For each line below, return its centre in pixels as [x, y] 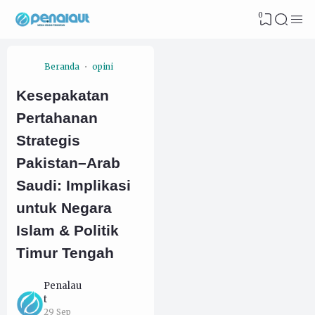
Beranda [62, 67]
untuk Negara [64, 208]
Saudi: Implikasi [73, 185]
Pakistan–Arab [68, 163]
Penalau [63, 285]
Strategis [48, 140]
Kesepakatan [63, 95]
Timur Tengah [65, 253]
